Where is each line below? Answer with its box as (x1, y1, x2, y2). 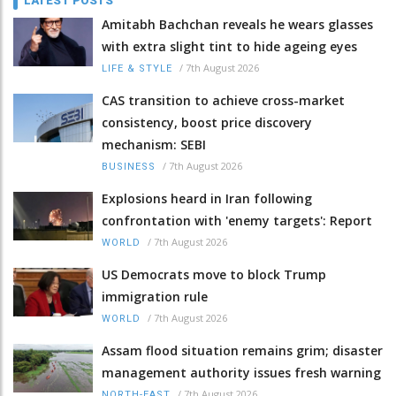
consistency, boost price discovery (102, 113, 312, 131)
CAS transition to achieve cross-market (102, 91, 345, 109)
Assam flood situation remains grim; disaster (102, 341, 383, 359)
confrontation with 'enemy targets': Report (102, 211, 372, 229)
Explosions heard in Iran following (102, 189, 312, 207)
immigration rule (102, 287, 208, 305)
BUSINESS (102, 160, 156, 172)
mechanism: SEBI (102, 135, 206, 153)
